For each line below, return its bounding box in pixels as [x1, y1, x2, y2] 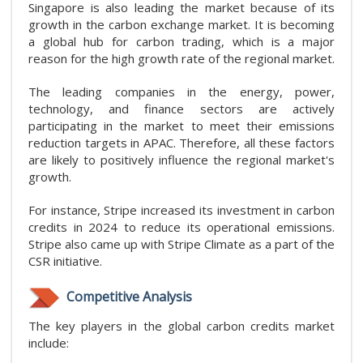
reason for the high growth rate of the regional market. [28, 49, 335, 66]
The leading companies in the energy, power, [28, 83, 335, 100]
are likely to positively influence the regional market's [28, 151, 335, 168]
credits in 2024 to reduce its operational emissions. [28, 218, 335, 235]
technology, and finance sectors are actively [28, 100, 335, 117]
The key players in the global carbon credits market [28, 317, 335, 334]
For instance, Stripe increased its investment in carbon [28, 201, 335, 218]
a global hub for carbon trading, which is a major [28, 32, 335, 49]
